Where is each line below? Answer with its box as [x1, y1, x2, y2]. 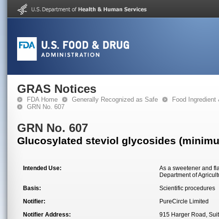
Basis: [23, 185, 41, 192]
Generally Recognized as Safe [72, 96, 158, 103]
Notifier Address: [23, 211, 71, 218]
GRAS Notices [17, 82, 96, 95]
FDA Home [27, 96, 58, 103]
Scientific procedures [159, 185, 215, 192]
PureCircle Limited [159, 198, 209, 205]
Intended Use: [23, 165, 62, 172]
